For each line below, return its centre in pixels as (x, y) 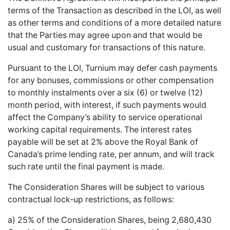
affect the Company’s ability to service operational (105, 117)
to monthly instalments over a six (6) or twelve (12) (105, 92)
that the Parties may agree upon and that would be (105, 35)
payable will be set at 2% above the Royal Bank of (103, 142)
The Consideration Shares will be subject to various (106, 187)
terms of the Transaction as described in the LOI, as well (114, 10)
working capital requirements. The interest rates (100, 129)
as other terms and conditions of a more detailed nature (114, 23)
